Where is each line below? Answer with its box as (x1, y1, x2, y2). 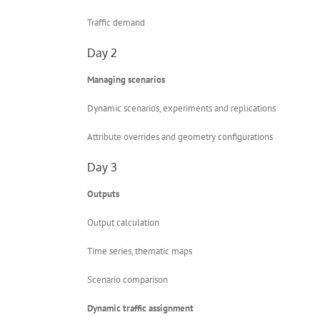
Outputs (87, 187, 119, 200)
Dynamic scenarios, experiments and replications (87, 101, 276, 114)
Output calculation (87, 216, 159, 229)
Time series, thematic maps (87, 244, 192, 257)
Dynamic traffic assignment (87, 301, 194, 314)
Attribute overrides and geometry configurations (87, 130, 273, 143)
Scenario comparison (87, 273, 168, 286)
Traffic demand (87, 16, 145, 29)
